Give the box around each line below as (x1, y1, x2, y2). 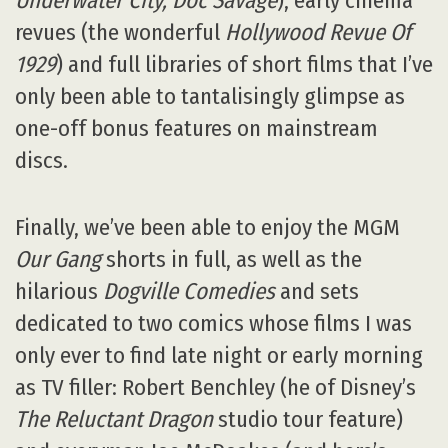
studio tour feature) (213, 405, 403, 433)
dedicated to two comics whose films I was (15, 309, 412, 337)
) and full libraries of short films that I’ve (56, 51, 433, 79)
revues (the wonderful (15, 19, 225, 47)
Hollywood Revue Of (225, 19, 411, 47)
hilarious (15, 277, 103, 305)
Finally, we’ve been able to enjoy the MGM (15, 213, 400, 241)
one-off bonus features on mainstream (15, 115, 378, 143)
